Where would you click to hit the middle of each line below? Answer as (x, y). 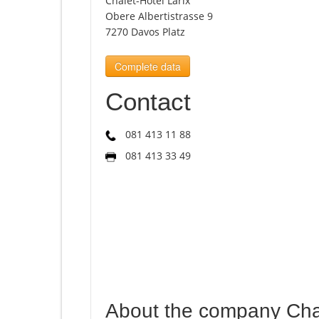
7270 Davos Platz (145, 32)
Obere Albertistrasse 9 (159, 16)
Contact (148, 102)
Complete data (148, 67)
